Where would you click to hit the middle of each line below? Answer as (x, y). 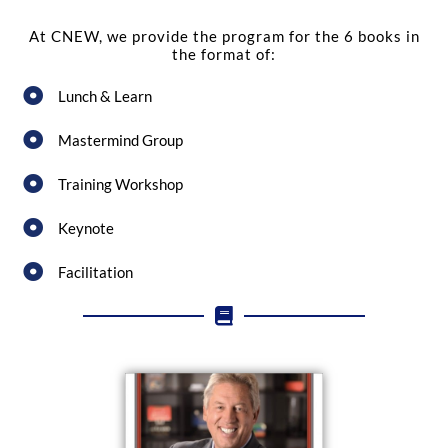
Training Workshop (120, 184)
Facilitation (95, 272)
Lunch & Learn (105, 96)
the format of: (224, 54)
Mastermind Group (120, 140)
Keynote (86, 228)
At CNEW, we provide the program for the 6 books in (224, 36)
